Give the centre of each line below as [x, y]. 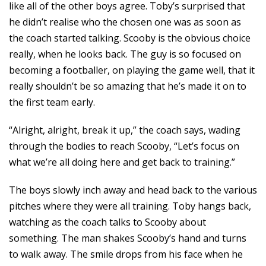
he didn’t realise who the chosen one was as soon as [125, 22]
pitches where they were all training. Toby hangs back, [130, 206]
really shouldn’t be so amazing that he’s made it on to [128, 86]
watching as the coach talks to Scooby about [107, 222]
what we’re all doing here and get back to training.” [122, 162]
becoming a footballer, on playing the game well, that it [132, 70]
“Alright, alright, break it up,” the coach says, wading [125, 130]
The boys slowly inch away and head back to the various [133, 190]
